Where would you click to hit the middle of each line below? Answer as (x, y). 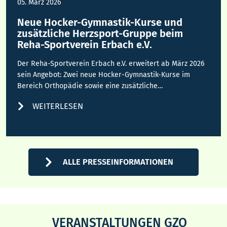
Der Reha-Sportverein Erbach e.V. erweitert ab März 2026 (111, 64)
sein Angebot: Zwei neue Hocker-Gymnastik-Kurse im (104, 75)
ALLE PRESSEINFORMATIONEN (118, 162)
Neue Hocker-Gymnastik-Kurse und (100, 23)
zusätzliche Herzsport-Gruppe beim (100, 34)
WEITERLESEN (58, 106)
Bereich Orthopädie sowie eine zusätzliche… (90, 86)
